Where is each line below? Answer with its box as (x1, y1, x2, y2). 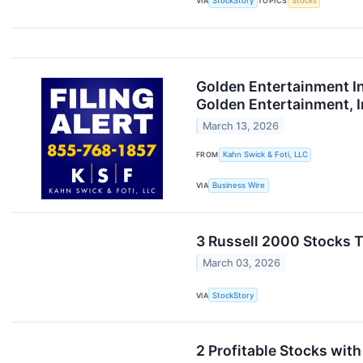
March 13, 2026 (203, 119, 280, 132)
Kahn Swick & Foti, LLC (222, 150, 308, 160)
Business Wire (212, 181, 266, 190)
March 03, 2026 (203, 256, 281, 269)
